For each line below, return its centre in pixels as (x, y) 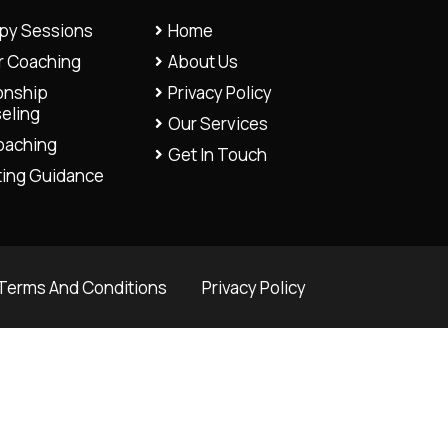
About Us (202, 61)
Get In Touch (217, 154)
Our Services (217, 123)
